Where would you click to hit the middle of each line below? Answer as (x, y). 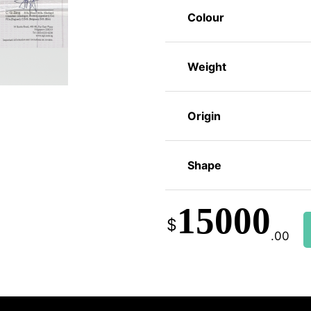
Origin (204, 116)
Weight (207, 67)
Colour (205, 18)
